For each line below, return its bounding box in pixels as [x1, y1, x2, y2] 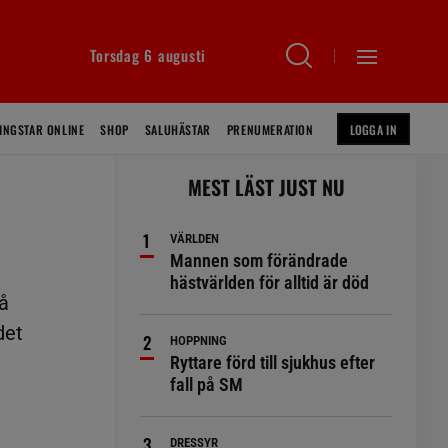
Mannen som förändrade [170, 250, 349, 271]
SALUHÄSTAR [144, 121, 211, 138]
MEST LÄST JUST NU [187, 172, 345, 202]
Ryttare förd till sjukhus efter [170, 352, 376, 373]
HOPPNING [170, 333, 228, 348]
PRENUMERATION [226, 121, 314, 138]
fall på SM [170, 374, 244, 395]
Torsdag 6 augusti [90, 44, 206, 66]
